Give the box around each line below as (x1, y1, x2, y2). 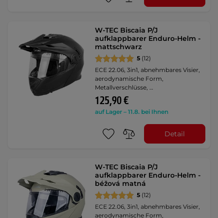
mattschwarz (95, 42, 142, 51)
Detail (164, 129, 185, 138)
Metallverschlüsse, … (95, 84, 154, 91)
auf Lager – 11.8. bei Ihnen (95, 108, 169, 115)
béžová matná (95, 179, 146, 188)
